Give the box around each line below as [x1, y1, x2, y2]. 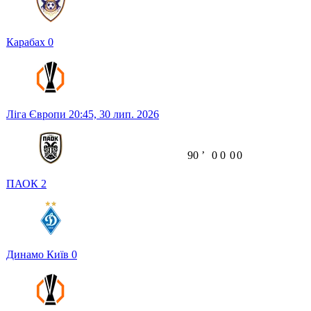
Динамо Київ [6, 249, 72, 261]
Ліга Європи [6, 108, 69, 121]
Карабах [6, 36, 48, 49]
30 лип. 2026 [99, 108, 159, 121]
